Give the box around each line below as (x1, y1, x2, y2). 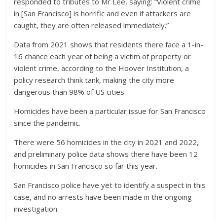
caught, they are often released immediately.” (14, 20, 169, 30)
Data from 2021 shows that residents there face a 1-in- (14, 39, 204, 49)
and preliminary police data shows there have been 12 (14, 148, 198, 159)
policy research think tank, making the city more (14, 74, 175, 85)
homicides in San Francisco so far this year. (14, 160, 158, 171)
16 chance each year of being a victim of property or (14, 51, 191, 61)
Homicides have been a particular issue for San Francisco (14, 106, 206, 116)
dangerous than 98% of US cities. (14, 86, 126, 97)
